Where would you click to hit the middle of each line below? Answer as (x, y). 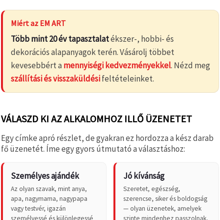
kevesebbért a (37, 65)
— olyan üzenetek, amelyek (162, 208)
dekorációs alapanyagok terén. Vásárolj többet (93, 52)
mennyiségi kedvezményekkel (117, 65)
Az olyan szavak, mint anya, (49, 189)
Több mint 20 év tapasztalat (60, 39)
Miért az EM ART (38, 23)
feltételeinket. (127, 78)
